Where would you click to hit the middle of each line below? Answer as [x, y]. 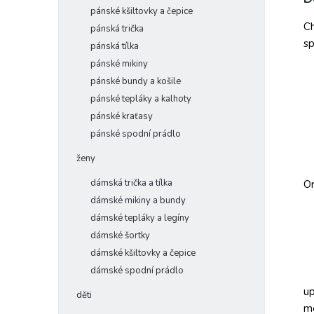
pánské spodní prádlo [136, 134]
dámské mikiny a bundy [138, 200]
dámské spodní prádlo [137, 271]
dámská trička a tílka [131, 183]
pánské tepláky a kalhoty [141, 99]
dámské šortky [120, 235]
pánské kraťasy [122, 116]
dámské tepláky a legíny [140, 218]
